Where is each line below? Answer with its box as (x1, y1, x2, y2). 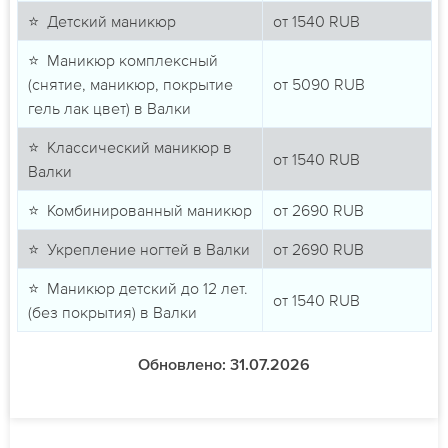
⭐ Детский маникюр (27, 12, 176, 31)
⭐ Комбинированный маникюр (27, 201, 252, 220)
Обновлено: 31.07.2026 (138, 358, 310, 375)
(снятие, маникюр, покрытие (27, 75, 233, 94)
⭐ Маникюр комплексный (27, 51, 218, 70)
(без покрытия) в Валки (27, 303, 197, 322)
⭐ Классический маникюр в (27, 138, 232, 157)
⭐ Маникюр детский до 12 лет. (27, 279, 248, 298)
